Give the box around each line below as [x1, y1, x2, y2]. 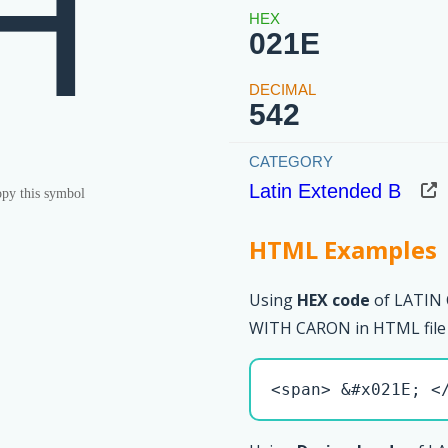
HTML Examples [249, 233, 437, 267]
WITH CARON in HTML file [249, 317, 446, 340]
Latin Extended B [249, 180, 401, 203]
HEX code [297, 289, 370, 312]
